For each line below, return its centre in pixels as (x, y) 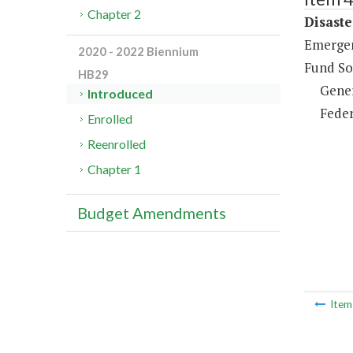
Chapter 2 (115, 14)
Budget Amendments (152, 213)
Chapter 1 (115, 169)
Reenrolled (117, 144)
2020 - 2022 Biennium (138, 52)
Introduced (121, 94)
